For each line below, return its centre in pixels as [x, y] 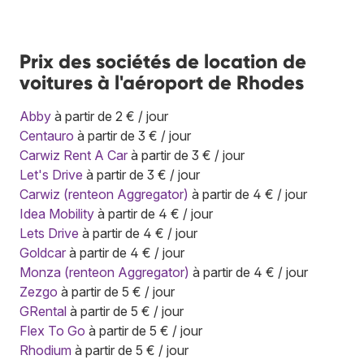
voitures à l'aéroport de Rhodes [162, 82]
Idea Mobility [57, 213]
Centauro [47, 135]
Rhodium [45, 350]
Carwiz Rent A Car [74, 155]
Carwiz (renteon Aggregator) [104, 194]
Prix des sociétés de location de [163, 61]
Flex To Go [52, 330]
